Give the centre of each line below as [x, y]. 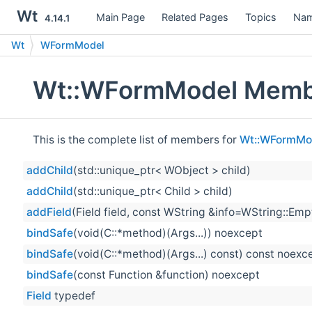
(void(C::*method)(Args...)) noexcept [168, 233]
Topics [261, 17]
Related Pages [195, 17]
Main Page [120, 17]
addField [49, 212]
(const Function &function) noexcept [166, 275]
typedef [73, 296]
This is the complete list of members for [136, 139]
